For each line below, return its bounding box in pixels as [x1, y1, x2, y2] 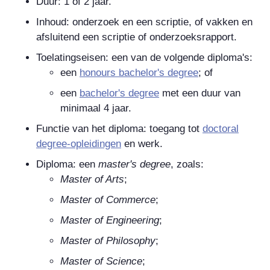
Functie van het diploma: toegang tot [36, 122, 202, 134]
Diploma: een [36, 158, 98, 170]
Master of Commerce [60, 193, 155, 206]
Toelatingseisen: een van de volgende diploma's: [36, 51, 253, 63]
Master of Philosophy [60, 234, 155, 246]
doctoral [202, 122, 239, 134]
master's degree [98, 158, 171, 170]
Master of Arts [60, 173, 124, 185]
